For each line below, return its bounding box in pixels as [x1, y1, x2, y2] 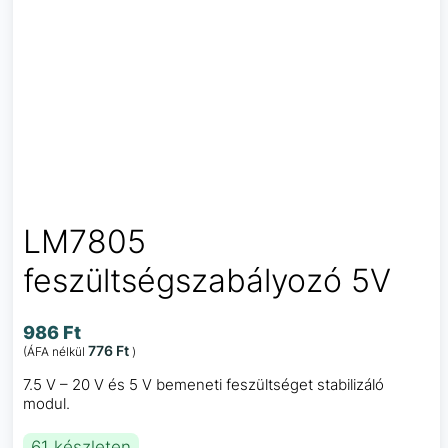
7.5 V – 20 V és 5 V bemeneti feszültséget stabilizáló [23, 374, 384, 394]
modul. [23, 393, 70, 413]
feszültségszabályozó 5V [23, 261, 391, 301]
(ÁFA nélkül [23, 343, 88, 359]
